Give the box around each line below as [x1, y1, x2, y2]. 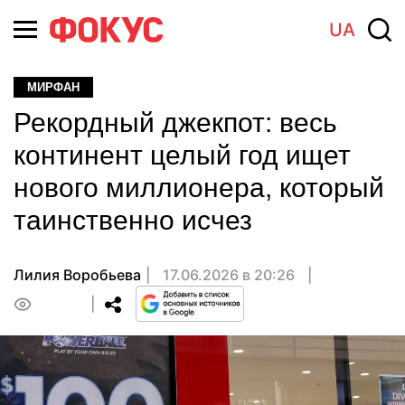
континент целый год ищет [14, 140, 351, 170]
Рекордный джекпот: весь [14, 108, 337, 137]
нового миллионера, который [14, 173, 384, 202]
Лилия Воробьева [14, 266, 141, 284]
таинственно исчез [14, 205, 252, 235]
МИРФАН [27, 80, 80, 94]
